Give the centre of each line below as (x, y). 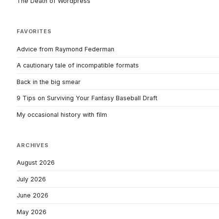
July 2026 (31, 179)
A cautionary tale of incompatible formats (78, 66)
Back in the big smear (49, 82)
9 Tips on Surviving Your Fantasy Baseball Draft (87, 98)
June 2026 (33, 196)
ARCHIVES (33, 145)
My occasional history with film (62, 114)
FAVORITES (34, 32)
